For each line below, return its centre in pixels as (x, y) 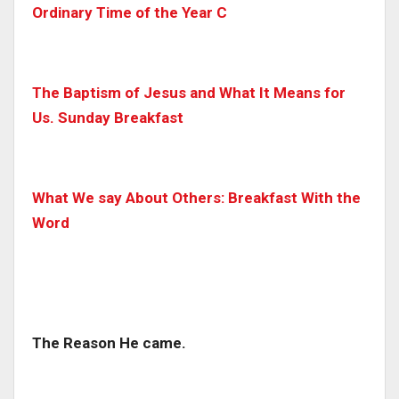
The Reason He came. (109, 343)
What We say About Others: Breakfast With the (196, 198)
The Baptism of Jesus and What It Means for (189, 93)
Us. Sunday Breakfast (108, 118)
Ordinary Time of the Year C (130, 13)
